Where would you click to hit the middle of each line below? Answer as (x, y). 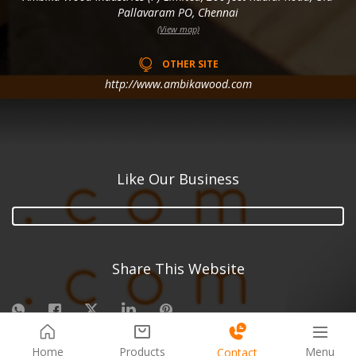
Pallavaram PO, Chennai (178, 12)
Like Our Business (178, 178)
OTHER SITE (189, 64)
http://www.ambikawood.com (178, 83)
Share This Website (178, 268)
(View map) (178, 29)
